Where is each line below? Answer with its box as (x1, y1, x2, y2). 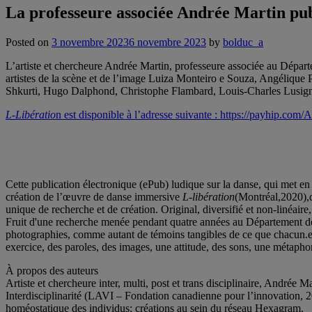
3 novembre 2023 (52, 36, 129, 48)
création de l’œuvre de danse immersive (6, 190, 182, 203)
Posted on (6, 36, 52, 48)
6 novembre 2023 (129, 36, 206, 48)
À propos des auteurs (6, 264, 98, 276)
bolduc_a (223, 36, 263, 48)
